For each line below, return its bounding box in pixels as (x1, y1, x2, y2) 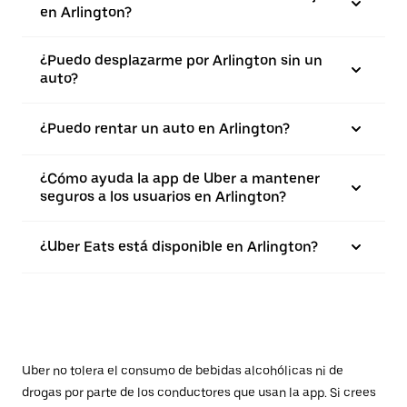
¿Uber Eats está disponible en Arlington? (40, 238, 318, 255)
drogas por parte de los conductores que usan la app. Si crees (22, 385, 376, 400)
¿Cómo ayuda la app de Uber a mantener (40, 170, 320, 187)
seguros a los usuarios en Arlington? (40, 188, 286, 205)
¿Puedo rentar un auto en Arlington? (40, 120, 290, 137)
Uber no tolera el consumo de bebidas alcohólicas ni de (22, 363, 343, 378)
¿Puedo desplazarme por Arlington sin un (40, 52, 323, 69)
